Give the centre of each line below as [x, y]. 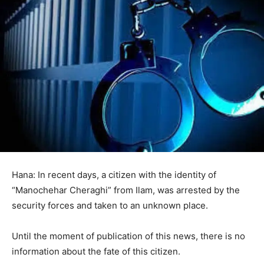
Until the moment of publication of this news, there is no [128, 236]
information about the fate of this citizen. [97, 251]
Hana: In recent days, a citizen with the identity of [114, 174]
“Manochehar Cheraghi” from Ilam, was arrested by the [126, 190]
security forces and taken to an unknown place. [110, 205]
